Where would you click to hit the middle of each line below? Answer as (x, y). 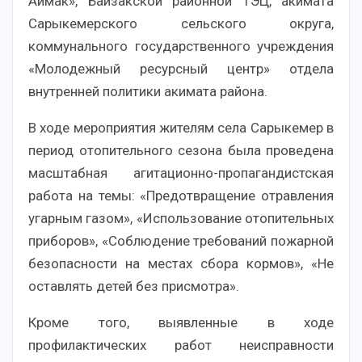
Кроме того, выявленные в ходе (181, 322)
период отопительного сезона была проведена (181, 150)
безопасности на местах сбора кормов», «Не (181, 263)
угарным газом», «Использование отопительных (181, 218)
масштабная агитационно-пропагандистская (181, 173)
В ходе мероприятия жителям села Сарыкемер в (181, 127)
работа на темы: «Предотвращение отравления (181, 195)
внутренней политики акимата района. (148, 91)
